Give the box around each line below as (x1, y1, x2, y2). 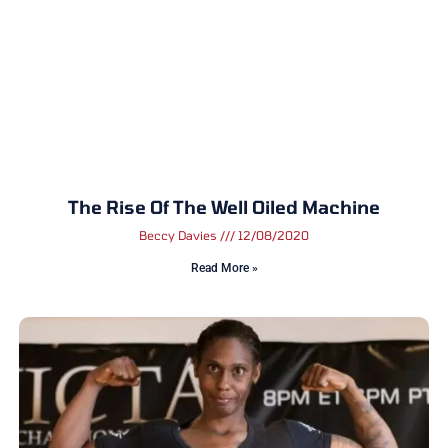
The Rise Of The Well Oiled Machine (68, 196, 380, 219)
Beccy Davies (139, 228, 220, 243)
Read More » (190, 261, 258, 276)
